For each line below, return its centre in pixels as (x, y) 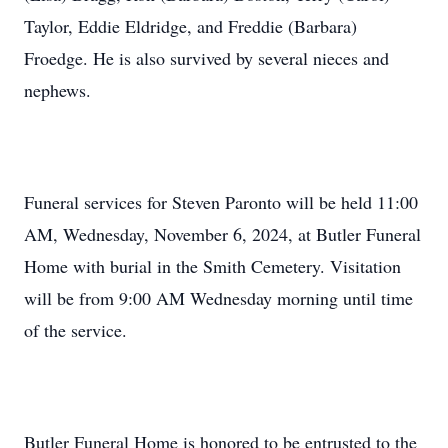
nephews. (57, 90)
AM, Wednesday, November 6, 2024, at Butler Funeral (222, 234)
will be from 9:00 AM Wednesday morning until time (218, 298)
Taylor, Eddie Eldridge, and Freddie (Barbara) (190, 26)
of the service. (75, 330)
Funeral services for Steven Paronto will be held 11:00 (221, 202)
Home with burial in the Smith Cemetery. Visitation (212, 266)
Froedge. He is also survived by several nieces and (206, 58)
